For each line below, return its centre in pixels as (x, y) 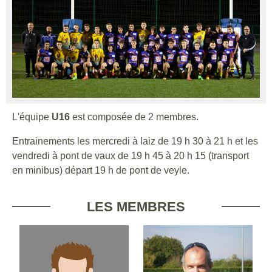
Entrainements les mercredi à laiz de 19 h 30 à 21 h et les (135, 141)
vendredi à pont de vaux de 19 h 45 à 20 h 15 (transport (131, 155)
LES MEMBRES (136, 206)
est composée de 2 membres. (134, 117)
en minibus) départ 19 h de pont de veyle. (101, 170)
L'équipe (32, 117)
